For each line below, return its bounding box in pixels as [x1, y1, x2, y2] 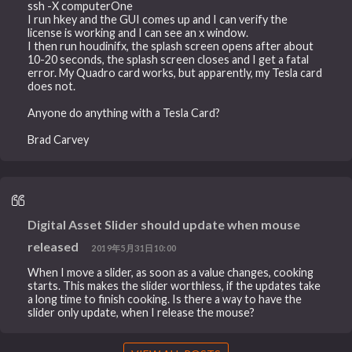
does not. [27, 79, 76, 93]
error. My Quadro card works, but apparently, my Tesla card [27, 66, 323, 80]
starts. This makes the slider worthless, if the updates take [27, 278, 321, 292]
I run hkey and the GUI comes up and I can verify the [27, 13, 288, 27]
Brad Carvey [27, 133, 90, 147]
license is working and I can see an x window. [27, 26, 249, 40]
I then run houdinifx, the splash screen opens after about [27, 39, 314, 53]
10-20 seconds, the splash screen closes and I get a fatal [27, 53, 310, 67]
